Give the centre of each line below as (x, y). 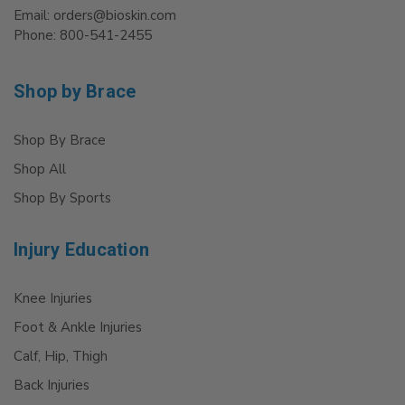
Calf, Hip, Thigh (61, 357)
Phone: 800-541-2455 (83, 36)
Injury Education (81, 250)
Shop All (40, 170)
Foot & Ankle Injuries (78, 328)
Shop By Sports (62, 198)
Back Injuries (52, 386)
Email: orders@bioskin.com (95, 16)
